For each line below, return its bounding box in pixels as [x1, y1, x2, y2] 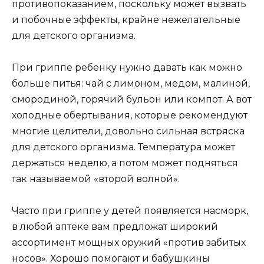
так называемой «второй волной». [12, 173, 180, 184]
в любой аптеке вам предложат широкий [12, 220, 218, 232]
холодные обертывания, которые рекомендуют [12, 109, 247, 121]
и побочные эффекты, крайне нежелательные [12, 14, 240, 25]
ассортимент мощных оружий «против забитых [12, 236, 246, 248]
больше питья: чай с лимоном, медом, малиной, [12, 77, 250, 89]
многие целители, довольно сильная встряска [12, 125, 245, 137]
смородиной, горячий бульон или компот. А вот [12, 93, 252, 105]
